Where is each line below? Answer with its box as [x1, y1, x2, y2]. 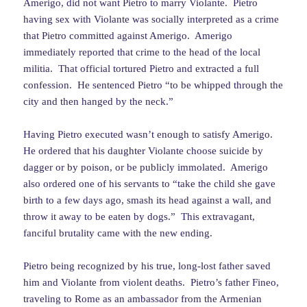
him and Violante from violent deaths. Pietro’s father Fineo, [23, 277, 280, 288]
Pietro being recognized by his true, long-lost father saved [23, 260, 271, 272]
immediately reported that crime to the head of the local [23, 47, 261, 58]
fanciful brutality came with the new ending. [23, 228, 213, 239]
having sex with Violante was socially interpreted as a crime [23, 14, 280, 25]
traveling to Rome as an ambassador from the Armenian [23, 293, 262, 305]
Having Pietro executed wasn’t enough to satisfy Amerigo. [23, 129, 276, 140]
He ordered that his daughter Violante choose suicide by [23, 145, 264, 157]
